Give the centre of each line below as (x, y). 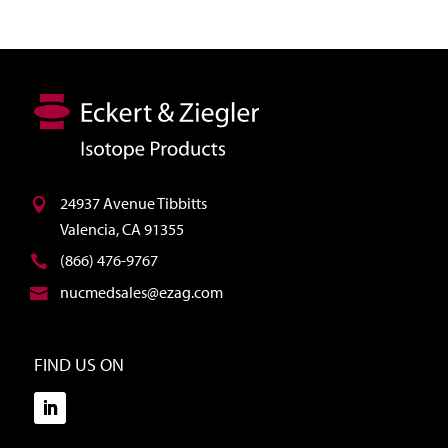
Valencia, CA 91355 (121, 229)
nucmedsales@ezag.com (141, 292)
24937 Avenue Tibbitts (133, 203)
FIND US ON (78, 365)
